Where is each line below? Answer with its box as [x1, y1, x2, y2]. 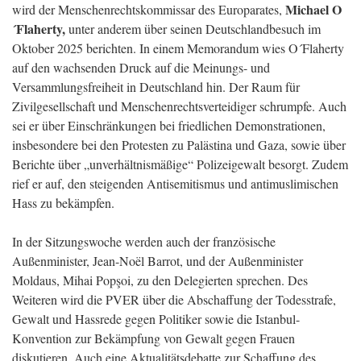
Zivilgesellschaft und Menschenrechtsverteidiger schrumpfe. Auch [12, 98, 346, 114]
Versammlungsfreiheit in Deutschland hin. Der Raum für [12, 78, 300, 95]
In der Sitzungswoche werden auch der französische [12, 233, 276, 250]
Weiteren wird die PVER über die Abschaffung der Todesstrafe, [12, 291, 336, 308]
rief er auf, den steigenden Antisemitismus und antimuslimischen [12, 175, 338, 192]
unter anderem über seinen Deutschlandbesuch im [65, 20, 321, 37]
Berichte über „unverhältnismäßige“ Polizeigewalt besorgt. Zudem [12, 156, 348, 172]
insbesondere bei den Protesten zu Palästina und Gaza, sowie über [12, 136, 346, 153]
